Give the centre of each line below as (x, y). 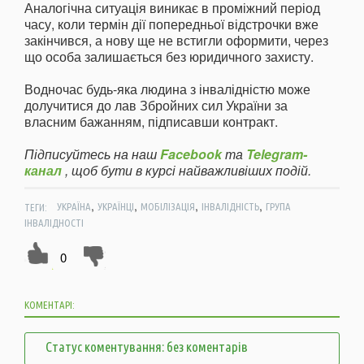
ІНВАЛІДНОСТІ (54, 223)
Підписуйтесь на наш (92, 154)
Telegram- (277, 154)
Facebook (191, 154)
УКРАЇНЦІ (115, 207)
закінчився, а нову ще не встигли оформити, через (176, 41)
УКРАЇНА (74, 207)
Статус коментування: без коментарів (147, 347)
